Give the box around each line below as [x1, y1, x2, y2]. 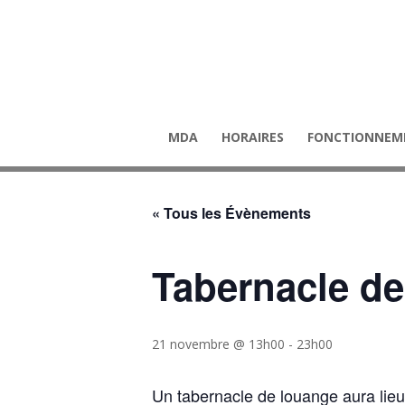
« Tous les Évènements [152, 202, 311, 223]
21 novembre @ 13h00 [152, 335, 285, 353]
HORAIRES [221, 128, 284, 146]
